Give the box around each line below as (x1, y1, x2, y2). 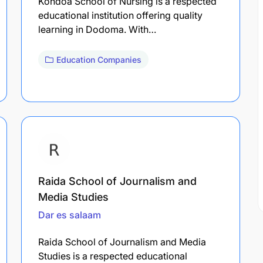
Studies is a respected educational (38, 249, 187, 262)
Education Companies (56, 54, 141, 65)
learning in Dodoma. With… (38, 23, 156, 35)
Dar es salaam (38, 208, 101, 221)
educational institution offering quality (38, 9, 203, 21)
